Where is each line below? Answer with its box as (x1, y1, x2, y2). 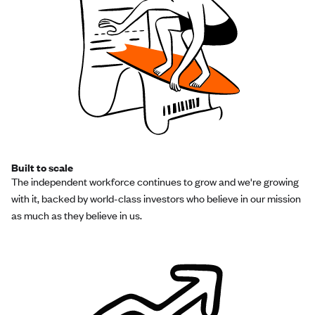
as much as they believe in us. (11, 207, 142, 222)
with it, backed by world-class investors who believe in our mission (11, 191, 301, 205)
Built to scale (11, 160, 73, 174)
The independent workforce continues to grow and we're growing (11, 174, 299, 188)
